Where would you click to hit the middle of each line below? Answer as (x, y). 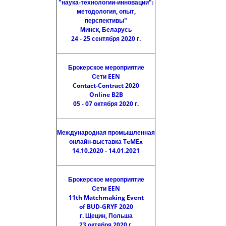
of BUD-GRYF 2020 (106, 207)
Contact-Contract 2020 (106, 86)
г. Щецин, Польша (106, 216)
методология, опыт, (106, 11)
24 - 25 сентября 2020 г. (106, 39)
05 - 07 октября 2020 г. (106, 104)
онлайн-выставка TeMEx (106, 142)
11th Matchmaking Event (106, 197)
